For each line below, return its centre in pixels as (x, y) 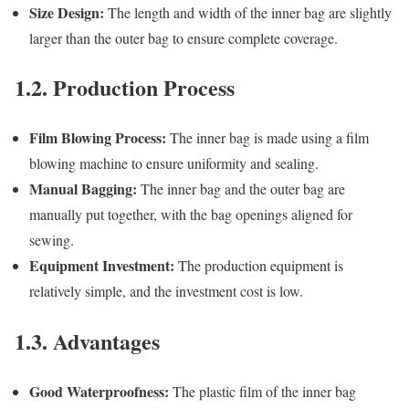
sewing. (52, 240)
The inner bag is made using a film (267, 138)
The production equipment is (259, 266)
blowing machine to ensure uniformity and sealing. (174, 163)
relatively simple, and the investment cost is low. (166, 291)
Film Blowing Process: (98, 138)
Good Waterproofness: (99, 392)
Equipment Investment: (102, 266)
